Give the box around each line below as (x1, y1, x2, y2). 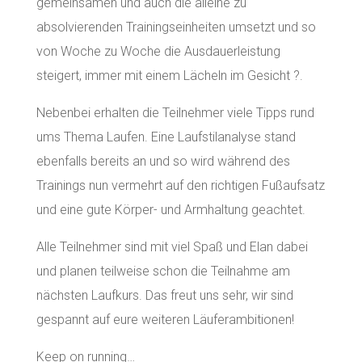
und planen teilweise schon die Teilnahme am (36, 263, 290, 279)
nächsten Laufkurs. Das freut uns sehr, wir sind (36, 288, 293, 303)
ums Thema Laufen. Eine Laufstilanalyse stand (36, 129, 296, 145)
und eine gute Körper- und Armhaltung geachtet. (36, 202, 305, 217)
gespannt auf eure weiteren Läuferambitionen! (36, 312, 294, 327)
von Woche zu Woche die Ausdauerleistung (36, 44, 280, 59)
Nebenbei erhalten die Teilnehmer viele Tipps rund (36, 105, 314, 120)
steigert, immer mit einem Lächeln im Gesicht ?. (36, 68, 303, 83)
